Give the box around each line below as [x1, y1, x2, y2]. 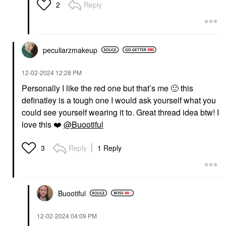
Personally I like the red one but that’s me [22, 82, 171, 94]
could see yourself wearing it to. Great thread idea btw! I [22, 106, 219, 118]
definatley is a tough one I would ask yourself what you [22, 94, 216, 106]
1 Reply [97, 142, 122, 153]
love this [22, 118, 53, 130]
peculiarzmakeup [43, 44, 97, 55]
